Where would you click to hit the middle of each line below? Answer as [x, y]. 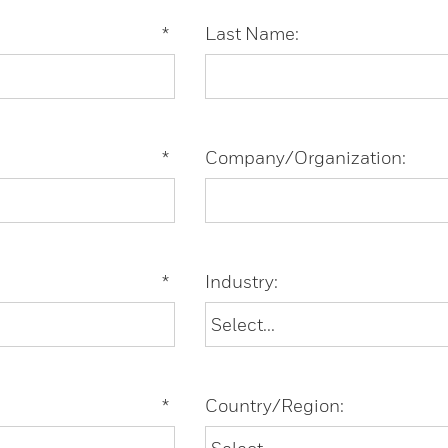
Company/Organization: [305, 157]
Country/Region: [274, 405]
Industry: [241, 281]
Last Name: [251, 33]
